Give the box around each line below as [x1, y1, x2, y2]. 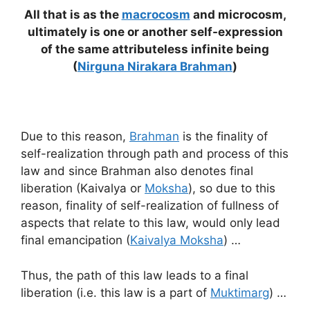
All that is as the [24, 8, 122, 22]
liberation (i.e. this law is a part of [21, 285, 210, 300]
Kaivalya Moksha [130, 233, 224, 248]
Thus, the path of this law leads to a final [21, 268, 248, 282]
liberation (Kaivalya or [21, 181, 145, 196]
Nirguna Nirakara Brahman [77, 60, 232, 74]
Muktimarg [210, 285, 269, 300]
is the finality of [179, 129, 268, 144]
